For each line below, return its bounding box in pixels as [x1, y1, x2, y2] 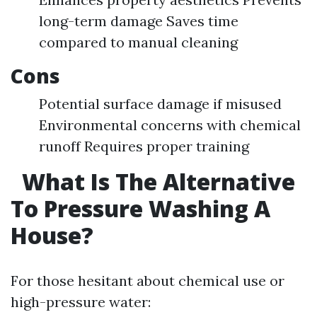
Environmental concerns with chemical [39, 116, 301, 134]
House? [11, 220, 93, 250]
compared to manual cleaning [39, 33, 238, 51]
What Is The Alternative [16, 166, 295, 197]
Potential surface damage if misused [39, 95, 282, 113]
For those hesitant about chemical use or [11, 272, 284, 289]
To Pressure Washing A [11, 193, 270, 224]
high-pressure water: [11, 293, 151, 311]
